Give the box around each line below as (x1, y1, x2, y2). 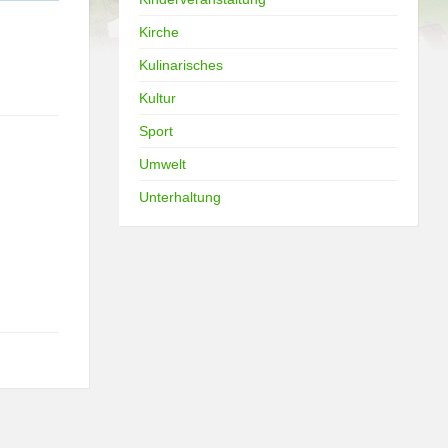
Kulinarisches (139, 56, 224, 73)
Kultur (139, 89, 177, 106)
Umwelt (139, 155, 187, 172)
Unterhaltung (139, 188, 222, 205)
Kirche (139, 23, 180, 40)
